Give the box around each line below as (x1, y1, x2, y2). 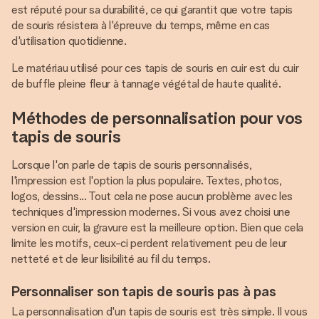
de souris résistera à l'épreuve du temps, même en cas (11, 19, 271, 32)
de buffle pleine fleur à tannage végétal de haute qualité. (11, 77, 281, 90)
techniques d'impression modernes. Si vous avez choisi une (11, 205, 291, 219)
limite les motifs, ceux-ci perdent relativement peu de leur (11, 236, 288, 250)
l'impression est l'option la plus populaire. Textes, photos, (11, 174, 282, 187)
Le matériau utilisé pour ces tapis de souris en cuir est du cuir (11, 61, 299, 75)
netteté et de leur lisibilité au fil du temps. (11, 252, 211, 266)
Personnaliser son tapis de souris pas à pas (11, 283, 276, 300)
